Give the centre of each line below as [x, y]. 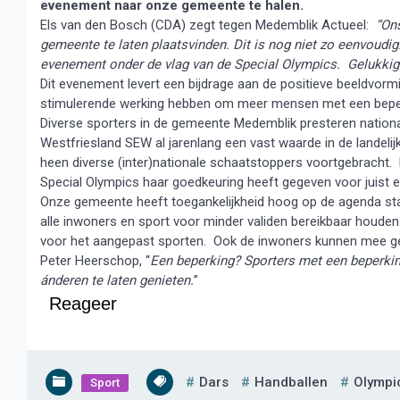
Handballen [291, 382]
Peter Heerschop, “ [95, 261]
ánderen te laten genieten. [117, 280]
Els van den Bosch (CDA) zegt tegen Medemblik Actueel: [206, 25]
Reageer [83, 304]
